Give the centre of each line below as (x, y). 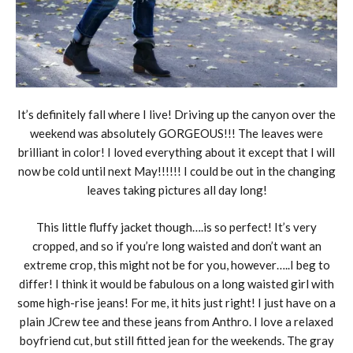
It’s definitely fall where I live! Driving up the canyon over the (176, 115)
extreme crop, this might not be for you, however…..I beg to (176, 264)
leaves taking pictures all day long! (176, 190)
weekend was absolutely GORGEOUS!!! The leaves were (176, 134)
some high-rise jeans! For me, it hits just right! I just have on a (176, 302)
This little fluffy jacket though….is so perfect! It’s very (176, 227)
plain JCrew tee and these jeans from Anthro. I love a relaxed (176, 321)
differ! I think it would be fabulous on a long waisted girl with (176, 283)
